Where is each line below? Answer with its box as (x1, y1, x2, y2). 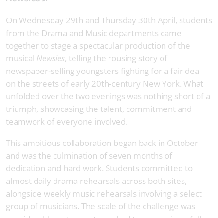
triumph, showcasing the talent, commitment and (6, 103, 192, 114)
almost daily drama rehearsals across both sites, (6, 175, 187, 186)
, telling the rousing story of (65, 52, 167, 64)
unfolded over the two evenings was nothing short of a (6, 90, 210, 102)
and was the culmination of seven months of (6, 149, 172, 161)
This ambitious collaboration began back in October (6, 137, 198, 148)
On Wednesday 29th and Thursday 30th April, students (6, 14, 212, 26)
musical (6, 52, 36, 64)
